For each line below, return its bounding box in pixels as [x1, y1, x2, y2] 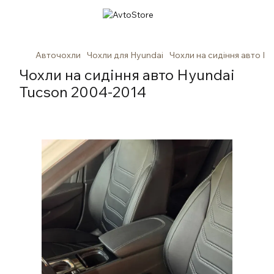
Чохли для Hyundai [87, 50, 163, 61]
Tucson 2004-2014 [20, 83, 146, 101]
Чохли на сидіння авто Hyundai [20, 65, 235, 84]
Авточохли [35, 50, 81, 61]
